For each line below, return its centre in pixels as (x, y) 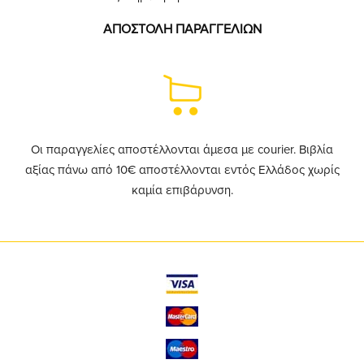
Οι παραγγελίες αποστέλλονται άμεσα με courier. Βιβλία (182, 149)
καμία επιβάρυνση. (182, 190)
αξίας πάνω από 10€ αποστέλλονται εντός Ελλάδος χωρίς (182, 170)
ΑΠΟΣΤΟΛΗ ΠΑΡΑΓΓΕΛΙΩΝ (182, 29)
